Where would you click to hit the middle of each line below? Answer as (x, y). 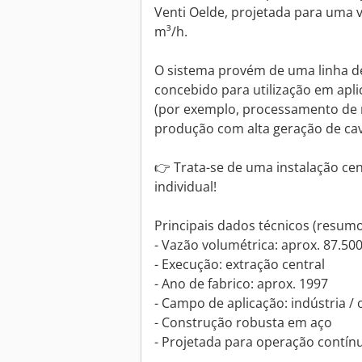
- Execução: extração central (240, 265)
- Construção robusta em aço (243, 323)
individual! (185, 187)
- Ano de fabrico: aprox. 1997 (241, 284)
